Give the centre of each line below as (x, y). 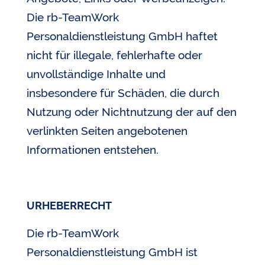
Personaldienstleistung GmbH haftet (122, 36)
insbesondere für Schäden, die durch (123, 93)
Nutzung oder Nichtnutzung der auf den (131, 112)
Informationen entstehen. (92, 149)
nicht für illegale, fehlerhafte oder (114, 55)
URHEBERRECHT (69, 205)
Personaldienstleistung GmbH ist (112, 252)
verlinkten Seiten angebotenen (107, 130)
